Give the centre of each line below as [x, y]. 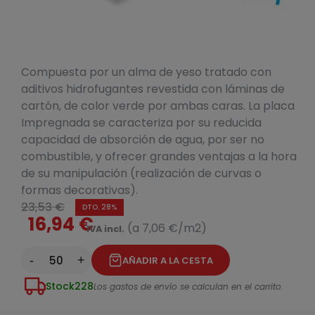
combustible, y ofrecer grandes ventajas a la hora [159, 157]
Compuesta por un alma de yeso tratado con [146, 72]
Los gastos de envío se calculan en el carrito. [188, 286]
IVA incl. [105, 229]
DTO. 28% [99, 207]
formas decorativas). [79, 191]
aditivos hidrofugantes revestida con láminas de [153, 89]
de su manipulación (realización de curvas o [141, 174]
